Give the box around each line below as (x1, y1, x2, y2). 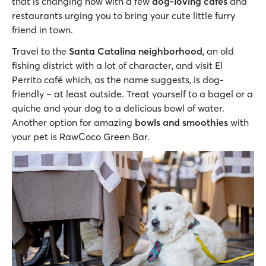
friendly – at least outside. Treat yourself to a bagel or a (12, 87, 253, 100)
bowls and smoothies (135, 116, 228, 128)
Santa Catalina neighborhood (69, 45, 202, 57)
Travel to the (12, 45, 69, 57)
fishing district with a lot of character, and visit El (12, 59, 223, 71)
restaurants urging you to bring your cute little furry (12, 9, 235, 21)
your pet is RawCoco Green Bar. (12, 130, 150, 142)
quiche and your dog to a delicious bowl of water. (12, 102, 224, 114)
